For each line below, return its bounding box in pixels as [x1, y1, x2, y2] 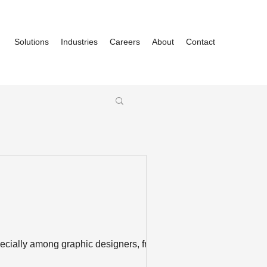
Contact [186, 37, 215, 46]
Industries [61, 37, 98, 46]
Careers [110, 37, 140, 46]
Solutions [14, 37, 49, 46]
